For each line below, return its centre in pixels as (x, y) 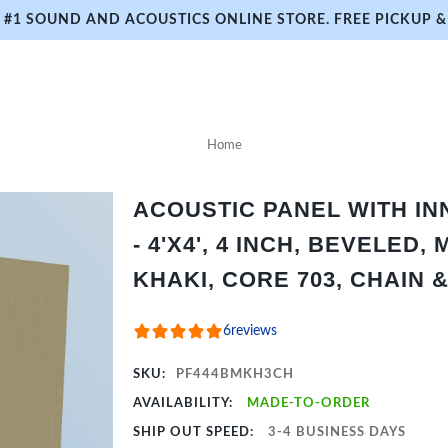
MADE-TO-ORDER (309, 403)
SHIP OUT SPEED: (196, 432)
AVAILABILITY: (185, 403)
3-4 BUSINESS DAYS (337, 432)
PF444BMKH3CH (235, 374)
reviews (254, 331)
